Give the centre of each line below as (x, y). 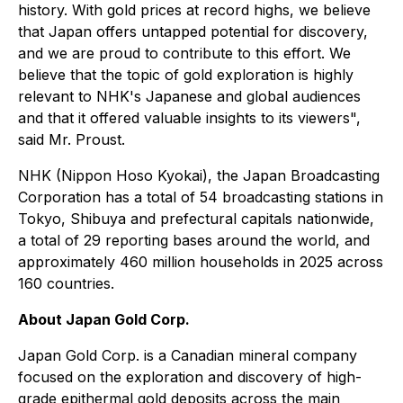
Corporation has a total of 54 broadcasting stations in (201, 197)
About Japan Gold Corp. (104, 319)
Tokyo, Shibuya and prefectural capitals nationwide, (196, 219)
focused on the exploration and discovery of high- (190, 377)
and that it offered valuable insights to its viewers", (189, 118)
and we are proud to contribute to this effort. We (184, 53)
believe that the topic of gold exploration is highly (186, 75)
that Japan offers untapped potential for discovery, (193, 31)
